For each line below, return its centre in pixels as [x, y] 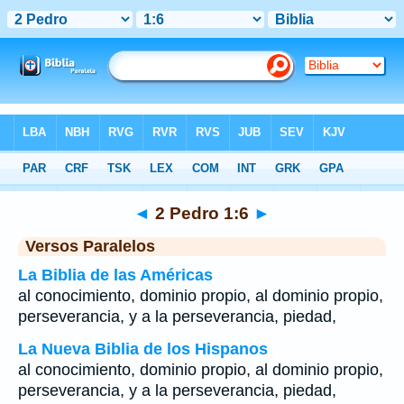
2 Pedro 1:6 [202, 213]
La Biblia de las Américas [115, 275]
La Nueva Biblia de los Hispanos [143, 349]
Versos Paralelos [90, 246]
